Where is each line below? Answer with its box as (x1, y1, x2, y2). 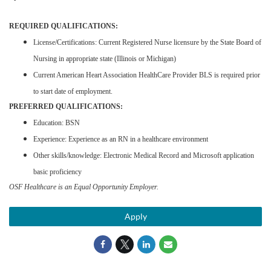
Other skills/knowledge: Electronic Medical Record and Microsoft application (33, 151, 254, 160)
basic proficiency (33, 168, 82, 176)
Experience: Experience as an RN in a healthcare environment (33, 135, 208, 143)
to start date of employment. (33, 87, 113, 96)
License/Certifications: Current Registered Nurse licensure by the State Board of (33, 38, 261, 47)
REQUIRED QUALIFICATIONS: (9, 22, 118, 30)
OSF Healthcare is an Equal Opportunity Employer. (9, 183, 158, 191)
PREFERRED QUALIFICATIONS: (9, 102, 123, 111)
